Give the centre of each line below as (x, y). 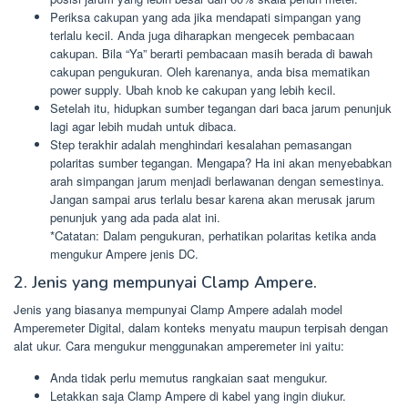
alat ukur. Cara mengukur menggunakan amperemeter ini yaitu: (179, 345)
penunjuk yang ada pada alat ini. (135, 217)
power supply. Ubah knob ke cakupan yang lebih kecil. (193, 90)
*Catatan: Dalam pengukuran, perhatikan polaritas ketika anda (213, 235)
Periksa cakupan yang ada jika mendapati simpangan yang (205, 17)
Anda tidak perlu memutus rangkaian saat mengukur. (189, 377)
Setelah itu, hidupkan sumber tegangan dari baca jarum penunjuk (221, 108)
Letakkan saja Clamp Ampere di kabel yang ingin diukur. (198, 395)
